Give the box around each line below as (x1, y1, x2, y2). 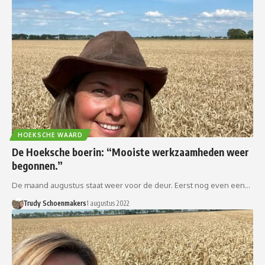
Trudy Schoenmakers (22, 198, 86, 208)
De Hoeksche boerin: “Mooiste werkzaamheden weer (12, 145, 249, 159)
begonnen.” (12, 159, 63, 172)
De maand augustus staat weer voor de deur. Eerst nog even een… (12, 180, 250, 190)
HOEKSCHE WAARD (18, 131, 83, 138)
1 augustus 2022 (86, 198, 130, 208)
